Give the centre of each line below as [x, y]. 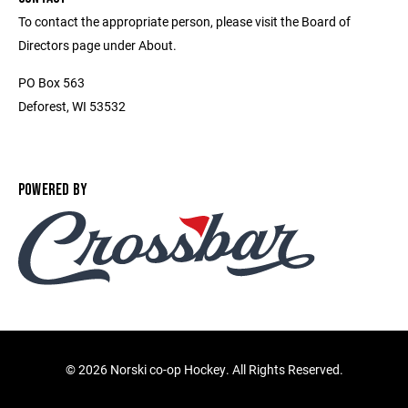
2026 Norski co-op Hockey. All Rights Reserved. [210, 370]
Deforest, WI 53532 [72, 106]
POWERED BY [53, 190]
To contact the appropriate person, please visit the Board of [184, 21]
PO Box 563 [51, 82]
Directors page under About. [97, 45]
